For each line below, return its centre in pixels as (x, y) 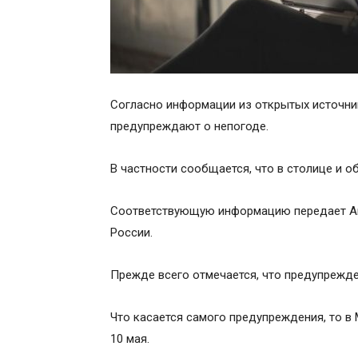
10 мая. (130, 339)
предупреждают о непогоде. (189, 126)
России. (131, 233)
